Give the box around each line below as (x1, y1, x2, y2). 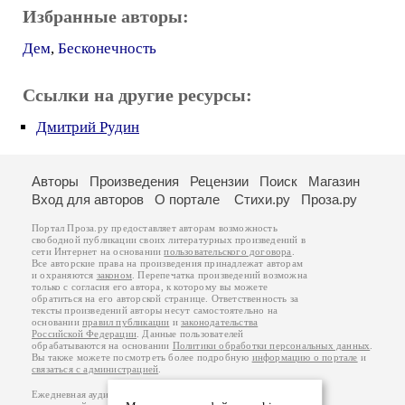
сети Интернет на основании (32, 247, 165, 257)
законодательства (181, 317, 259, 327)
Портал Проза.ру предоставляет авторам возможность (32, 223, 278, 233)
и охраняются (32, 270, 97, 280)
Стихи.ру (234, 192, 290, 207)
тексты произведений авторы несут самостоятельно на (32, 306, 278, 316)
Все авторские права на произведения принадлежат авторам (32, 259, 303, 268)
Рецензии (190, 174, 249, 189)
